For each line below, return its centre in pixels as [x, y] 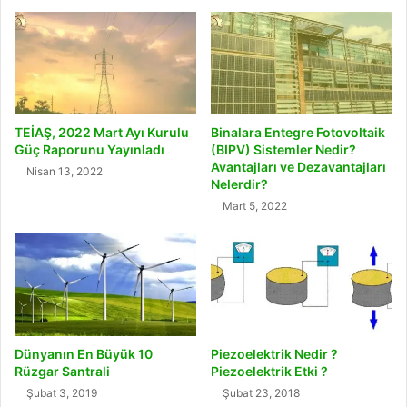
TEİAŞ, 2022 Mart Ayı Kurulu [102, 133]
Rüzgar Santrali [62, 372]
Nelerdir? [239, 184]
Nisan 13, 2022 [65, 172]
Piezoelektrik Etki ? [269, 372]
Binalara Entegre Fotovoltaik [298, 133]
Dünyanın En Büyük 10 [84, 354]
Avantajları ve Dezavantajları [298, 167]
